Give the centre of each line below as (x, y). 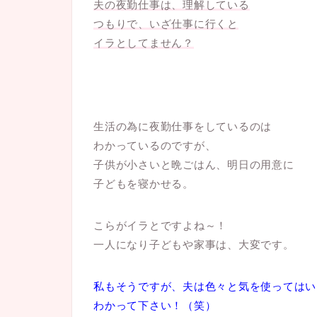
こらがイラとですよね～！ (161, 225)
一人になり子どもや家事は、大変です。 (194, 244)
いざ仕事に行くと (194, 23)
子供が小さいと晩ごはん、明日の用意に (194, 164)
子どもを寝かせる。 (144, 183)
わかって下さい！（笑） (155, 305)
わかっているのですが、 (155, 145)
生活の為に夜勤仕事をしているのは (183, 126)
